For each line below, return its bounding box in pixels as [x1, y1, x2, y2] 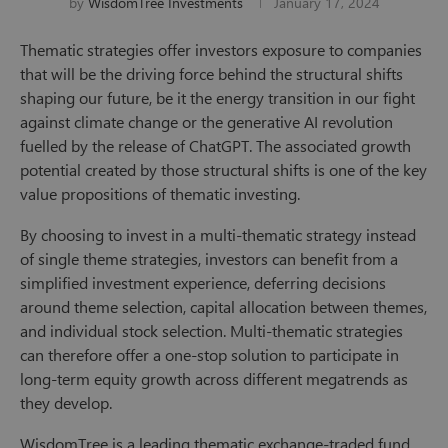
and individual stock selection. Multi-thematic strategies [20, 320, 403, 342]
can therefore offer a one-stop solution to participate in [20, 344, 399, 366]
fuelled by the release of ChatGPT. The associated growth [20, 135, 411, 157]
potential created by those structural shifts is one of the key [20, 159, 427, 181]
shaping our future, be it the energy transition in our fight [20, 87, 415, 109]
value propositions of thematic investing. [20, 183, 304, 205]
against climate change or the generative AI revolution [20, 111, 393, 133]
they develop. [20, 392, 112, 414]
